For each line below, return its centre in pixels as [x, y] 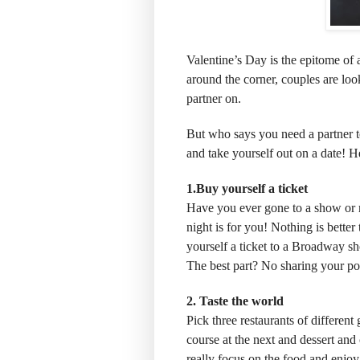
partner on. [214, 99]
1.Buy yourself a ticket [247, 189]
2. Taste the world [235, 301]
